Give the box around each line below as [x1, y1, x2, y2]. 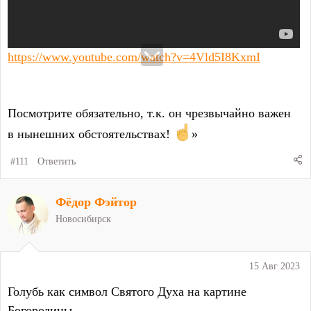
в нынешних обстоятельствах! [8, 127, 174, 142]
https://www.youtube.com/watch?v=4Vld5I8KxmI [8, 50, 260, 65]
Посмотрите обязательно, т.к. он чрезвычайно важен [8, 106, 291, 121]
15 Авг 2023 [249, 260, 300, 271]
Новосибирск [56, 213, 111, 224]
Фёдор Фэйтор [56, 194, 137, 209]
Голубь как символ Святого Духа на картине [8, 284, 246, 299]
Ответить [37, 155, 76, 167]
